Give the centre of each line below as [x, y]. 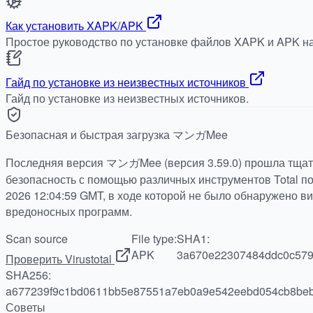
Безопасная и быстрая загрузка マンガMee [117, 134]
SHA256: [28, 275]
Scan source [37, 238]
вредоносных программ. [69, 211]
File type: [154, 238]
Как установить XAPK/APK [74, 25]
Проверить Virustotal [59, 259]
